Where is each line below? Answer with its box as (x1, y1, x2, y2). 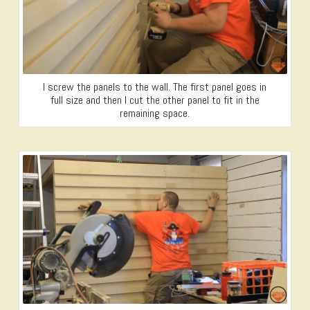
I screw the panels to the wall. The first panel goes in (43, 79, 267, 94)
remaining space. (120, 105, 190, 120)
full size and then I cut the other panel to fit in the (50, 92, 259, 107)
